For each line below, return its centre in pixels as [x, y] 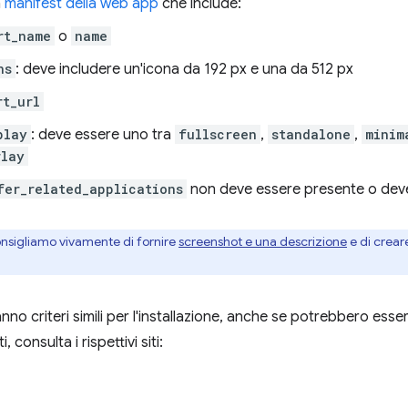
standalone [311, 134]
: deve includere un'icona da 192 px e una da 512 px [184, 69]
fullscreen [218, 134]
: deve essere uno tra [103, 134]
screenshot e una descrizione [263, 241]
